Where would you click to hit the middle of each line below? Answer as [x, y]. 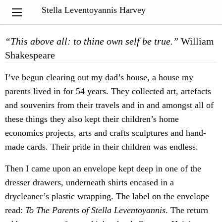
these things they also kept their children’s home [92, 119]
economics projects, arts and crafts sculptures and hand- [106, 133]
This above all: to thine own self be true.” [94, 41]
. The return [187, 210]
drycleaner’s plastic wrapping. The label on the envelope [107, 196]
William [196, 41]
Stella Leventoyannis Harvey [94, 10]
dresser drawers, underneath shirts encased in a [89, 182]
